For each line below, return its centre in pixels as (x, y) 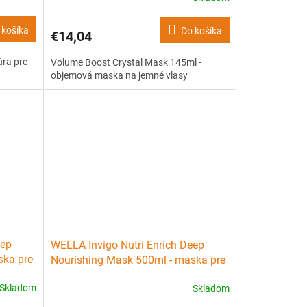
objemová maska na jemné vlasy (119, 75)
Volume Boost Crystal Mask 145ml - (126, 62)
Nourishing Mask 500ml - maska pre (138, 260)
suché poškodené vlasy (107, 275)
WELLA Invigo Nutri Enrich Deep (127, 245)
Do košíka (201, 31)
